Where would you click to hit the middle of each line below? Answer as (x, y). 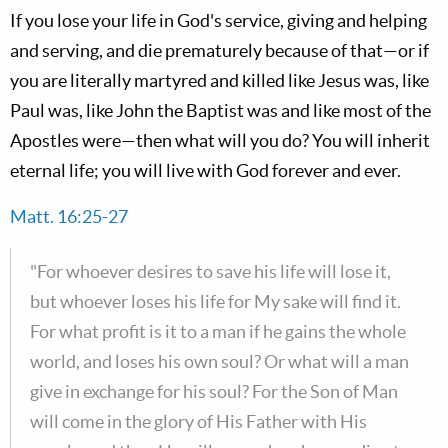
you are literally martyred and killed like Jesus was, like (219, 80)
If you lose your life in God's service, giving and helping (218, 20)
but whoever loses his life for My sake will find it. (215, 301)
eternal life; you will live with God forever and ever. (205, 170)
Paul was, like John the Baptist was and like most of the (220, 110)
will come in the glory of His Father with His (198, 421)
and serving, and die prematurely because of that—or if (219, 50)
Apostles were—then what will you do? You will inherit (220, 140)
